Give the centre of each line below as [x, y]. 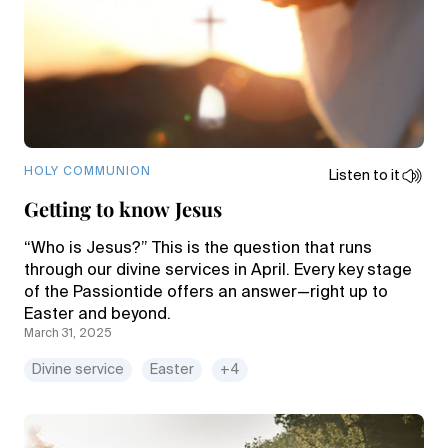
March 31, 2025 [68, 334]
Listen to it [364, 176]
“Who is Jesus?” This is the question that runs [198, 249]
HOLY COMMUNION [87, 172]
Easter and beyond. [97, 315]
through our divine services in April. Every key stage [218, 271]
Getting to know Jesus [123, 208]
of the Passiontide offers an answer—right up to [206, 293]
